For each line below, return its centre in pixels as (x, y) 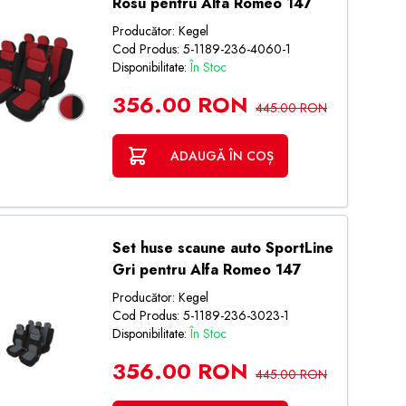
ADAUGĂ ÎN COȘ (222, 156)
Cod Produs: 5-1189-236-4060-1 (201, 49)
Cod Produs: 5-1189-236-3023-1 (200, 315)
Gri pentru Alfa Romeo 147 (207, 270)
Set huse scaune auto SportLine (222, 248)
